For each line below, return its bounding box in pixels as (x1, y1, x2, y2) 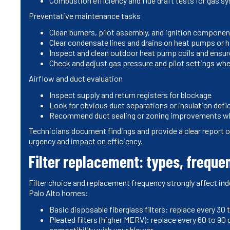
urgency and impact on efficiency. (29, 136, 143, 146)
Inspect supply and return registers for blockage (49, 89, 212, 100)
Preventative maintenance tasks (29, 10, 141, 21)
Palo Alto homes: (29, 187, 88, 198)
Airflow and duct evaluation (29, 73, 123, 83)
